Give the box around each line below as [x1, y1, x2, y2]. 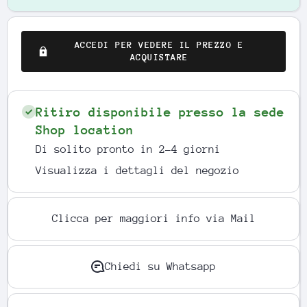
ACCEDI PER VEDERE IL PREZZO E [74, 40, 244, 50]
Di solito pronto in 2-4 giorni [36, 143, 221, 156]
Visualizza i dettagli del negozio [36, 164, 239, 177]
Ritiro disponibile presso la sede [36, 105, 284, 119]
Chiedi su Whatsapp [105, 260, 216, 273]
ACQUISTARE [130, 52, 188, 62]
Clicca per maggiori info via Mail [51, 212, 256, 225]
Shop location [36, 123, 134, 137]
